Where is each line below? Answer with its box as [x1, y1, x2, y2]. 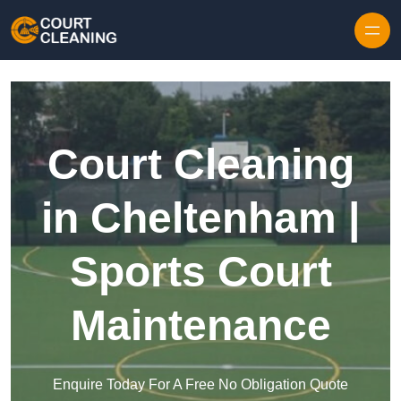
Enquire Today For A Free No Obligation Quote [53, 377, 348, 393]
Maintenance [70, 302, 331, 350]
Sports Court [69, 248, 332, 296]
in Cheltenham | [41, 194, 360, 243]
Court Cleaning [47, 141, 354, 189]
